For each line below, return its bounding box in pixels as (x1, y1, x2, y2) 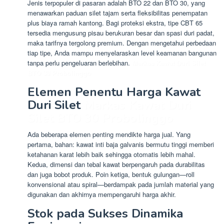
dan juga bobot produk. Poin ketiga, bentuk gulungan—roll (27, 169, 194, 179)
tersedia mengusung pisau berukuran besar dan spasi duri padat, (27, 27, 214, 37)
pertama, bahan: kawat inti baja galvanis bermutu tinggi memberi (27, 139, 214, 149)
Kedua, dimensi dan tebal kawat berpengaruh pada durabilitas (27, 159, 205, 169)
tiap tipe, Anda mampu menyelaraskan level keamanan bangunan (27, 47, 216, 57)
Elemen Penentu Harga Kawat (27, 83, 200, 100)
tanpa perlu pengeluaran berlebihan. (27, 57, 132, 67)
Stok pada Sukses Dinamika (27, 205, 183, 221)
